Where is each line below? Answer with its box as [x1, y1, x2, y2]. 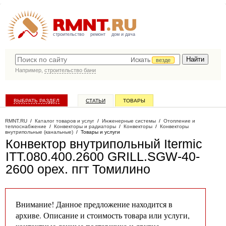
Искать [131, 56, 152, 64]
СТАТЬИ [86, 98, 105, 103]
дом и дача [111, 32, 135, 37]
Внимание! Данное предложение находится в [16, 199, 173, 209]
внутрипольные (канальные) [5, 129, 73, 135]
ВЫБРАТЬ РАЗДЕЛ [14, 98, 60, 103]
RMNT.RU [5, 118, 27, 124]
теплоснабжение [5, 124, 46, 129]
